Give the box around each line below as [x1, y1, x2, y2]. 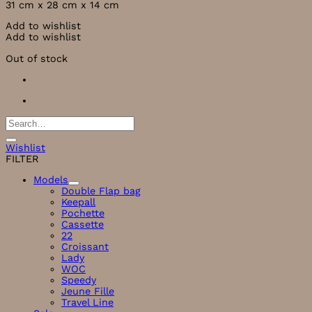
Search [5, 115, 38, 127]
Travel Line [61, 297, 114, 309]
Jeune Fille [61, 286, 114, 297]
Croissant [61, 241, 109, 253]
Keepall [61, 196, 95, 208]
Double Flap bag [61, 185, 141, 197]
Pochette [61, 208, 104, 219]
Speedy [61, 274, 96, 286]
